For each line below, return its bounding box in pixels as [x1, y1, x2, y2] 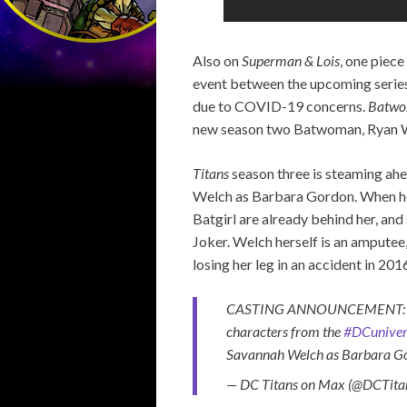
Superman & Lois [242, 52, 340, 69]
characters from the [226, 323, 343, 340]
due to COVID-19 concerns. [193, 97, 368, 114]
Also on [193, 52, 242, 69]
